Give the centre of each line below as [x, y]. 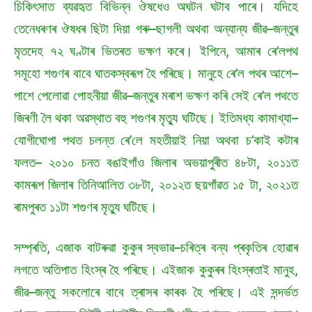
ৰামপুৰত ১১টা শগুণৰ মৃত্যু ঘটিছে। [87, 208]
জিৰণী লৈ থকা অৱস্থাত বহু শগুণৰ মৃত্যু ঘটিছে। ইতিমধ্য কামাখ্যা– [156, 118]
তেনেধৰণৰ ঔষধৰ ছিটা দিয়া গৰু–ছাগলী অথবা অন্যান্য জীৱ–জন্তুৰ [156, 29]
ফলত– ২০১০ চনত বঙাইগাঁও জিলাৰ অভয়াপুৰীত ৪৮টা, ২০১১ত [156, 163]
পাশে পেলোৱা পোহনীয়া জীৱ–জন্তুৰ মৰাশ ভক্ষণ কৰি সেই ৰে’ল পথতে [156, 96]
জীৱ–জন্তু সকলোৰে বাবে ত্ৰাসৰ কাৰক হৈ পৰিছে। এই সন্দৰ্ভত [156, 292]
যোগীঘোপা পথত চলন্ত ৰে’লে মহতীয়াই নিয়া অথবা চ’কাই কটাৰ [156, 141]
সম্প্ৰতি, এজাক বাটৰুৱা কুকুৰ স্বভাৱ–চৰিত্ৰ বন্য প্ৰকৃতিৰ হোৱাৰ [156, 248]
